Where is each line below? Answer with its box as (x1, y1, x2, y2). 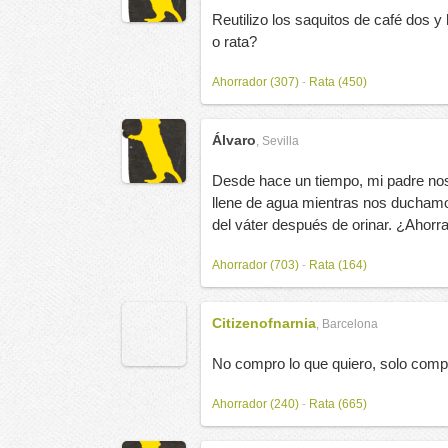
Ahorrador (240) (212, 397, 299, 411)
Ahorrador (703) (212, 258, 299, 272)
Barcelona (322, 317, 378, 331)
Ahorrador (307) (212, 75, 299, 89)
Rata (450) (309, 75, 367, 89)
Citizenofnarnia (212, 315, 316, 331)
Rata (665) (309, 397, 367, 411)
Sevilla (262, 134, 299, 148)
